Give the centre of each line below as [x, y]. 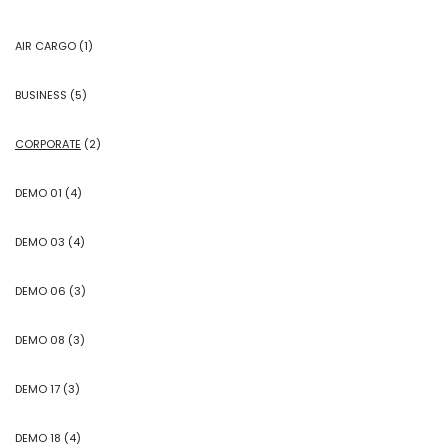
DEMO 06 [40, 290]
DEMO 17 [37, 388]
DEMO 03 [40, 241]
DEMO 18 [38, 437]
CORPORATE [48, 143]
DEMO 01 [38, 192]
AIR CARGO [45, 45]
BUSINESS [41, 94]
